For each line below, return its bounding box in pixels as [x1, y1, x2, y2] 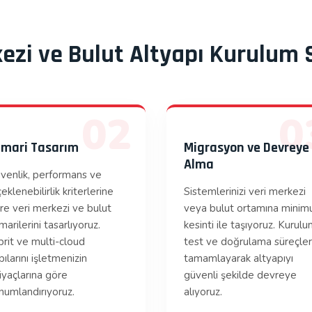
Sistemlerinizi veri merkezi [184, 185, 306, 198]
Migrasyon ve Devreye [184, 139, 309, 157]
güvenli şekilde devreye [184, 268, 297, 282]
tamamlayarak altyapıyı [184, 251, 293, 265]
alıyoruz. [184, 285, 222, 299]
